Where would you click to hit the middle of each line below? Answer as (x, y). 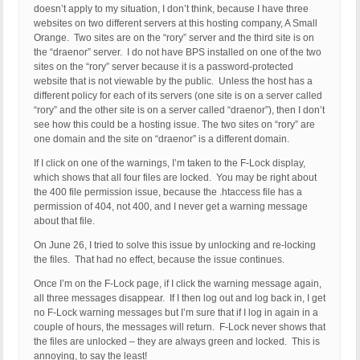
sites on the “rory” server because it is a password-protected (164, 67)
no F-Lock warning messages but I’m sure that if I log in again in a (176, 313)
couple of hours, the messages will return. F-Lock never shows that (180, 327)
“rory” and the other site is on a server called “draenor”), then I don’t (179, 110)
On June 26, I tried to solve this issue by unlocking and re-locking (175, 245)
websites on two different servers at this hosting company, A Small (176, 24)
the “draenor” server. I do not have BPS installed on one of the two (178, 53)
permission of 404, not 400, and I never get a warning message (171, 207)
